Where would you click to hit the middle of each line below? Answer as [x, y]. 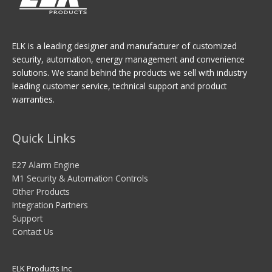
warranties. [33, 100]
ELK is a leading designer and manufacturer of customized [124, 46]
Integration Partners [50, 205]
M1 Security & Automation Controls [80, 178]
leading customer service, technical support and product [119, 86]
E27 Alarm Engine [46, 165]
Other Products [41, 191]
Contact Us [33, 231]
